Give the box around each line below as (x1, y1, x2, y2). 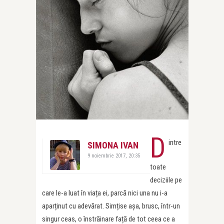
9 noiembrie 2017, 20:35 (87, 152, 140, 159)
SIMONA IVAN (87, 139, 138, 150)
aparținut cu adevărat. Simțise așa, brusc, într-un (42, 201, 180, 210)
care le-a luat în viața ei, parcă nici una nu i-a (42, 188, 167, 197)
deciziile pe (150, 175, 182, 184)
